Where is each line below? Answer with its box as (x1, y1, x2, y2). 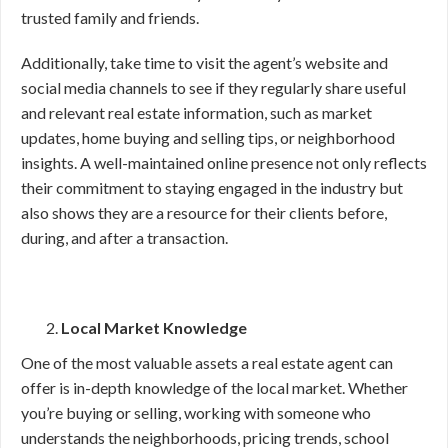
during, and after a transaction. (21, 228, 228, 247)
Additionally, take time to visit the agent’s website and (21, 53, 388, 72)
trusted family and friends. (21, 8, 199, 27)
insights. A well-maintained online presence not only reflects (21, 153, 427, 172)
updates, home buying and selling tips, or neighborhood (21, 128, 395, 147)
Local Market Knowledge (61, 318, 247, 337)
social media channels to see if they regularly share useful (21, 78, 406, 97)
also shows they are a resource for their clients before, (21, 203, 387, 222)
